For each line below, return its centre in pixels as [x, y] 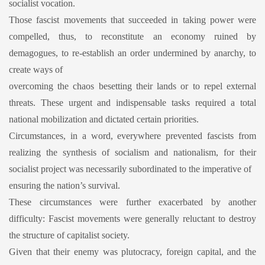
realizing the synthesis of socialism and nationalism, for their [132, 152]
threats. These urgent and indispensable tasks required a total [132, 102]
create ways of [36, 69]
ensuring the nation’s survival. [64, 185]
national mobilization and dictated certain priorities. [104, 119]
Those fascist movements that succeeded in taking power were [132, 20]
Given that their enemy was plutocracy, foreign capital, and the [132, 251]
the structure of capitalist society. [69, 235]
